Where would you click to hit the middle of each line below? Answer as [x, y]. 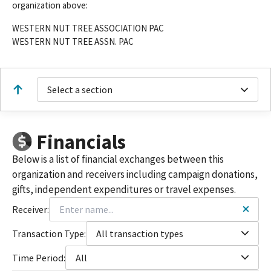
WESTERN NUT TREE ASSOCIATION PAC [88, 28]
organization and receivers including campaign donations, [135, 174]
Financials [81, 142]
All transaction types [140, 233]
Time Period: [39, 257]
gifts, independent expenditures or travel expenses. [124, 189]
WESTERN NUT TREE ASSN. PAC [73, 41]
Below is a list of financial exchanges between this [118, 159]
